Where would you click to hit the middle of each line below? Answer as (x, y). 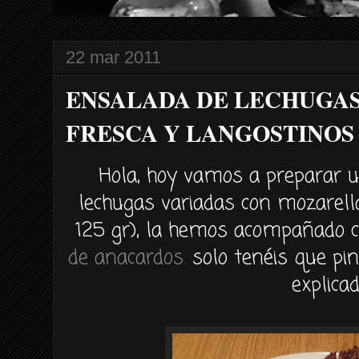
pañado (313, 231)
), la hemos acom (206, 231)
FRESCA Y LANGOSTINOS (210, 133)
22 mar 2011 (113, 57)
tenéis (261, 258)
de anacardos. (127, 258)
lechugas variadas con (178, 204)
